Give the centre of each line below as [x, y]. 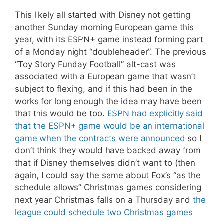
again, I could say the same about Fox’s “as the [108, 175]
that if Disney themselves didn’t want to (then [105, 163]
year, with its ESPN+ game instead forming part [109, 39]
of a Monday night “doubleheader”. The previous [110, 52]
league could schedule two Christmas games [104, 212]
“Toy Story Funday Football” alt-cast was [95, 64]
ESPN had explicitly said [155, 113]
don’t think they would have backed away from [108, 150]
